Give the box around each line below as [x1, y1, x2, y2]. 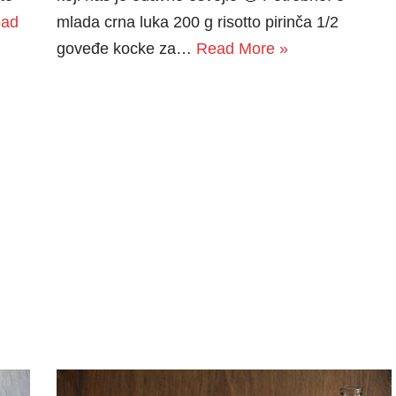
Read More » [195, 39, 288, 57]
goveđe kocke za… [56, 39, 196, 57]
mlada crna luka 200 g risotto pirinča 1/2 [56, 12, 339, 31]
